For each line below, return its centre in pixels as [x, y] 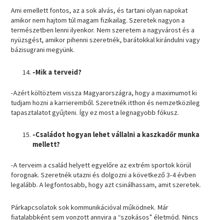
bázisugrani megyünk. [43, 50]
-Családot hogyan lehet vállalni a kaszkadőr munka [116, 135]
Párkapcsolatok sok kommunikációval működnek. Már [90, 207]
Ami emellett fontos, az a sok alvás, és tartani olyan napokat [99, 11]
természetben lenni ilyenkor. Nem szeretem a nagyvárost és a [103, 30]
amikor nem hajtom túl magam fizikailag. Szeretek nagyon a [98, 20]
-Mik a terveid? [58, 72]
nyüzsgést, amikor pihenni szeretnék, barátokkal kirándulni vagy [106, 40]
